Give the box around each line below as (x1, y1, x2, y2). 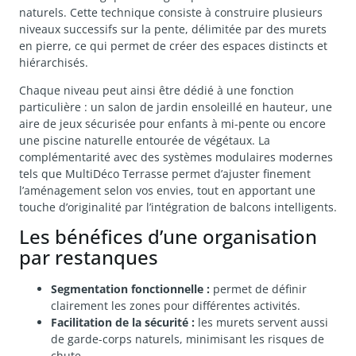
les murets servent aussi (195, 315, 328, 331)
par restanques (19, 244, 158, 271)
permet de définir (210, 281, 307, 297)
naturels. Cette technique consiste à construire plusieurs (19, 4, 323, 20)
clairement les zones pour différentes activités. (51, 298, 300, 314)
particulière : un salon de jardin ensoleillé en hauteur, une (19, 99, 332, 114)
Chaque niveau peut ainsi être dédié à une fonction (19, 82, 294, 98)
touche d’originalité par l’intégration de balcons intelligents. (19, 199, 337, 215)
